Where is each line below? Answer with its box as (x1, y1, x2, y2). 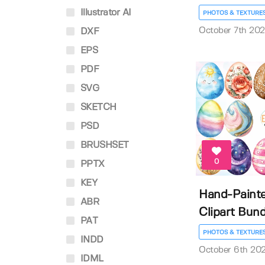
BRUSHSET (77, 141, 129, 150)
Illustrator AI (77, 8, 131, 17)
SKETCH (77, 103, 117, 112)
